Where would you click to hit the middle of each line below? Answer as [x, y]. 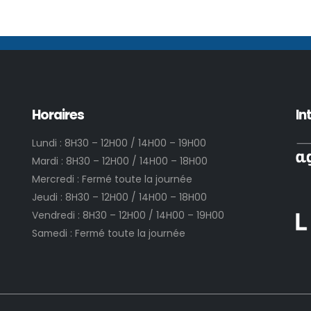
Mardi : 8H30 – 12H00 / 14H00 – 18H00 [120, 161]
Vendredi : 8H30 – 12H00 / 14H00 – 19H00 [128, 216]
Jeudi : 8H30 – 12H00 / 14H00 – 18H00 [119, 197]
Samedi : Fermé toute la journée [109, 234]
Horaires [58, 115]
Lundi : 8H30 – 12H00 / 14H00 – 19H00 [119, 143]
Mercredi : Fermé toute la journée [112, 179]
